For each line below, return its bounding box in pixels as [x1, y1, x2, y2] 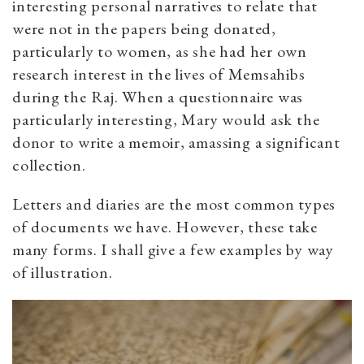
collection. [12, 154, 86, 175]
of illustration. [12, 261, 113, 283]
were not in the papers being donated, [12, 17, 276, 39]
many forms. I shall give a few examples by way [12, 238, 334, 260]
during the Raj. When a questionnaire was [12, 85, 304, 107]
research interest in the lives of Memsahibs [12, 63, 305, 84]
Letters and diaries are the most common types [12, 193, 336, 214]
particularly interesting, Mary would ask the [12, 108, 320, 130]
